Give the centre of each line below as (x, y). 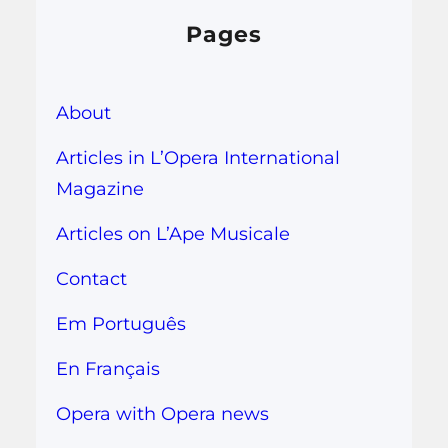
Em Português (121, 324)
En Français (108, 369)
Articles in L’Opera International (198, 158)
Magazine (100, 189)
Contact (91, 279)
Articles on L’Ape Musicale (173, 234)
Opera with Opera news (162, 414)
